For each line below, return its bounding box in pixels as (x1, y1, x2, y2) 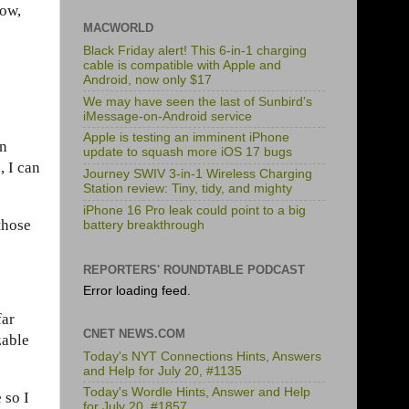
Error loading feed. (83, 283, 191, 298)
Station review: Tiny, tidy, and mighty (83, 182, 292, 196)
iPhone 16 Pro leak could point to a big (83, 203, 306, 217)
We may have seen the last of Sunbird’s (83, 94, 312, 109)
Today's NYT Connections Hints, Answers (83, 349, 321, 363)
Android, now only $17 (83, 72, 212, 87)
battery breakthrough (83, 217, 204, 232)
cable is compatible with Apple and (83, 58, 281, 72)
